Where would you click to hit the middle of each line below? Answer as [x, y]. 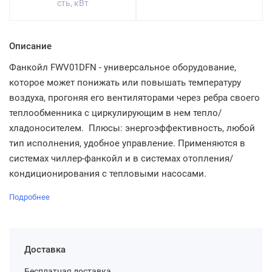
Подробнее [29, 197]
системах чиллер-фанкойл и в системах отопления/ [121, 158]
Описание [30, 46]
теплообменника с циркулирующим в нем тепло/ [115, 113]
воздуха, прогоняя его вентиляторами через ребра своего [134, 98]
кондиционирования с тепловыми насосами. [108, 174]
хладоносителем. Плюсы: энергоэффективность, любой [132, 128]
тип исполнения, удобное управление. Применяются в [127, 143]
